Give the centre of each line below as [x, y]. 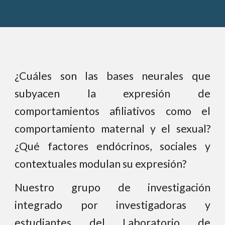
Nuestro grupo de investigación [113, 187]
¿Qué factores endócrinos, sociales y [113, 146]
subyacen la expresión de [113, 93]
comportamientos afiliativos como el [113, 111]
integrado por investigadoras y [113, 205]
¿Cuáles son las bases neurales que [113, 76]
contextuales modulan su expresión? [101, 164]
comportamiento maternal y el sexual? [113, 129]
